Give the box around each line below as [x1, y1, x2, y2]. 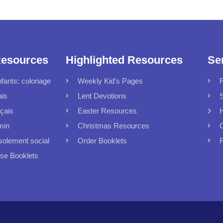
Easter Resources [78, 107, 137, 115]
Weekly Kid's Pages [78, 77, 143, 86]
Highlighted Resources [66, 54, 183, 67]
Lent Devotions [78, 92, 126, 101]
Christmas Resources [78, 121, 149, 130]
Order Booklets [78, 136, 127, 145]
